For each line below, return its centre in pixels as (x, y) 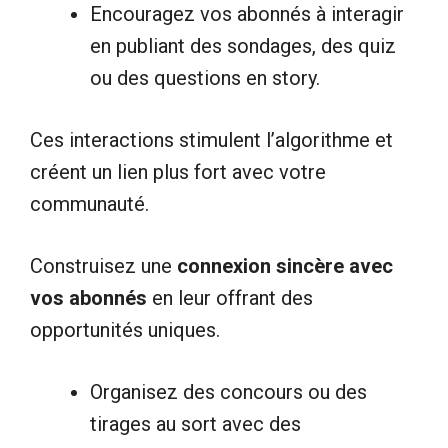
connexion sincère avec (285, 265)
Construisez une (103, 265)
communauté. (89, 203)
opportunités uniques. (125, 329)
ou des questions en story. (205, 77)
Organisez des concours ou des (228, 391)
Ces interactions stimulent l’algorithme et (211, 139)
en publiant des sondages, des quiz (243, 45)
